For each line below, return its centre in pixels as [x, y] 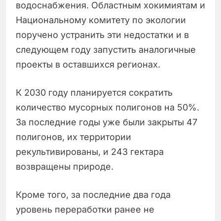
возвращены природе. [65, 167]
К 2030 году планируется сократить [94, 93]
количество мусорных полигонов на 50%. [108, 108]
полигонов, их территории [74, 137]
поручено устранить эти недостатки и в [102, 35]
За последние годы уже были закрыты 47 [107, 122]
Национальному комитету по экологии [101, 20]
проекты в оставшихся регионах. [88, 65]
